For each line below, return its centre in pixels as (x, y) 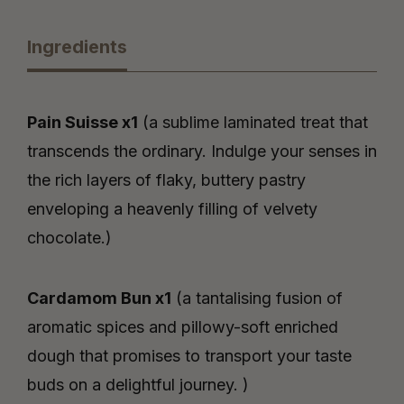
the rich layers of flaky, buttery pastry (166, 180)
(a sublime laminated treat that (253, 122)
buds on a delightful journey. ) (138, 385)
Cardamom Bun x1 (99, 298)
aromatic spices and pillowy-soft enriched (183, 327)
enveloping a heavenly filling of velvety (172, 209)
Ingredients (77, 47)
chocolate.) (69, 238)
